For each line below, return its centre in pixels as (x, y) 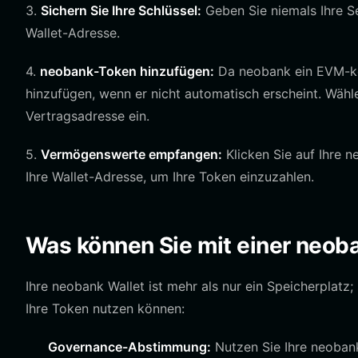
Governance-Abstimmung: (129, 347)
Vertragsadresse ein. (88, 116)
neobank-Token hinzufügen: (127, 71)
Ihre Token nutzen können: (105, 308)
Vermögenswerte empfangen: (131, 154)
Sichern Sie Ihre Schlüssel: (121, 10)
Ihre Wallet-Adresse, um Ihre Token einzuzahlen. (170, 177)
